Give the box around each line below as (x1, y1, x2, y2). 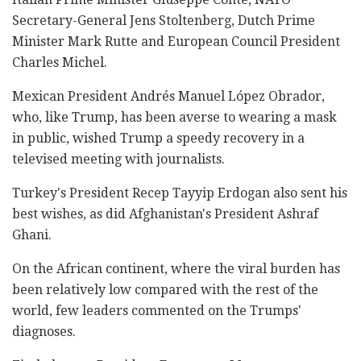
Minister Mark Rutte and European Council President (12, 33, 340, 49)
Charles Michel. (12, 54, 107, 70)
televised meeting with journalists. (12, 151, 225, 167)
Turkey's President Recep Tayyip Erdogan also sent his (12, 185, 347, 201)
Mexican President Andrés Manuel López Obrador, (12, 88, 325, 104)
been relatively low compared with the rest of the (12, 281, 318, 297)
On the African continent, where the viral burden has (12, 260, 340, 276)
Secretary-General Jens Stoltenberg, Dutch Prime (12, 12, 315, 28)
